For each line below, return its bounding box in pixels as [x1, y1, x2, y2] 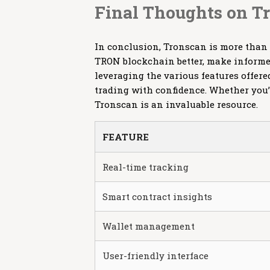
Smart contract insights [102, 190, 212, 202]
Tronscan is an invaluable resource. [95, 98, 258, 110]
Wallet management [102, 220, 195, 232]
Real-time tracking [102, 161, 189, 173]
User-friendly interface [102, 250, 209, 262]
